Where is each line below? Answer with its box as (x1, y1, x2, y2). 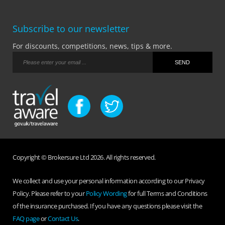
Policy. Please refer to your (13, 188, 86, 198)
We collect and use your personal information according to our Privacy (13, 176, 205, 185)
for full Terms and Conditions (127, 188, 207, 198)
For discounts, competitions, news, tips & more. (13, 41, 172, 51)
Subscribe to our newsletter (13, 23, 129, 35)
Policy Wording (85, 188, 127, 198)
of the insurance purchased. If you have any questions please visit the (13, 201, 202, 210)
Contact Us (48, 213, 78, 223)
